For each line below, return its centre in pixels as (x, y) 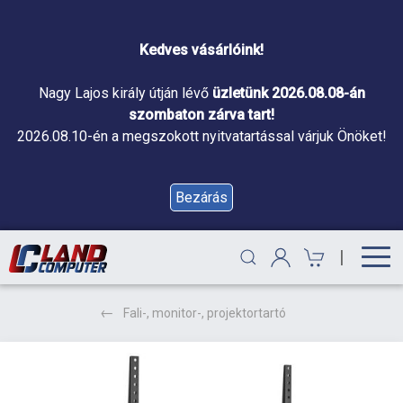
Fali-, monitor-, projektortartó (204, 313)
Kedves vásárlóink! (201, 50)
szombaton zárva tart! (201, 115)
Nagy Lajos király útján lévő (125, 93)
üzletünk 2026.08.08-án (288, 93)
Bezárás (201, 197)
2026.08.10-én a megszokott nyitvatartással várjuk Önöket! (201, 136)
